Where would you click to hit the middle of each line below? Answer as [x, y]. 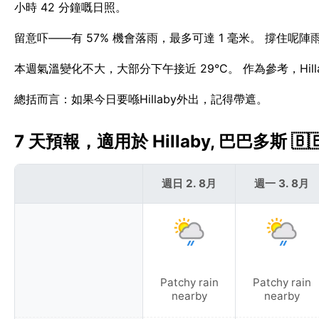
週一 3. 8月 [282, 183]
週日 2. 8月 [189, 183]
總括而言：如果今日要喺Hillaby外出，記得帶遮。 [141, 99]
